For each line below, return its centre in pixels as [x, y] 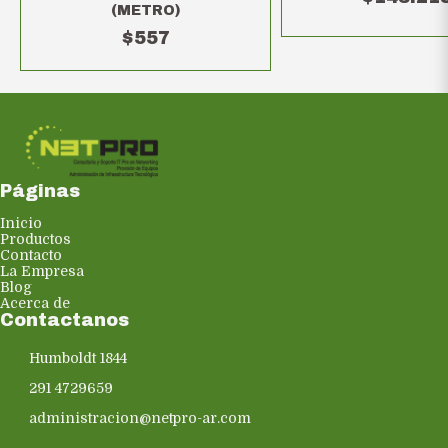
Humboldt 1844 [78, 358]
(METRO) [145, 11]
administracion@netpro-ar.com [140, 418]
